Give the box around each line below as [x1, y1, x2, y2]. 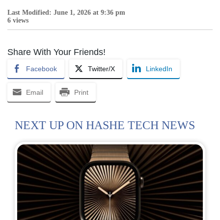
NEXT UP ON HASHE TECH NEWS [15, 118, 195, 132]
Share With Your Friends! [7, 47, 106, 57]
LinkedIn [146, 64, 172, 73]
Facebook [26, 64, 57, 73]
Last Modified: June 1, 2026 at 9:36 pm [7, 8, 125, 16]
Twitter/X [88, 64, 115, 73]
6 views [7, 16, 28, 24]
